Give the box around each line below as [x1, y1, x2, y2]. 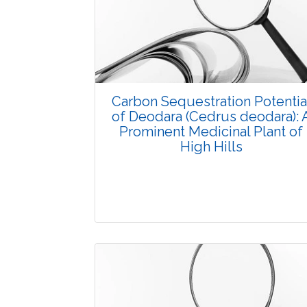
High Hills [180, 138, 243, 156]
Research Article [171, 275, 251, 288]
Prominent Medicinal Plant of [119, 123, 303, 140]
